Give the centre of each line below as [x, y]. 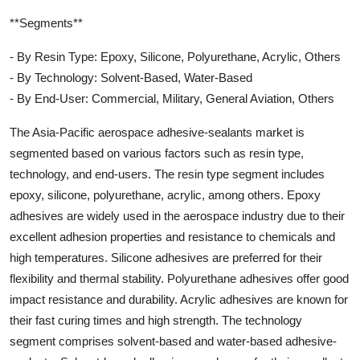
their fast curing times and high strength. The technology [156, 321]
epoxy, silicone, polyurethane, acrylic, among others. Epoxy [165, 195]
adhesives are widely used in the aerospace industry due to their [177, 216]
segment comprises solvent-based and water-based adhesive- [173, 342]
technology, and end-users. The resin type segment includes [167, 174]
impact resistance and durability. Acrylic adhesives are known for [179, 300]
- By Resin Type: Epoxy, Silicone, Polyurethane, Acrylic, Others [175, 57]
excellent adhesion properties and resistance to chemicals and [172, 237]
